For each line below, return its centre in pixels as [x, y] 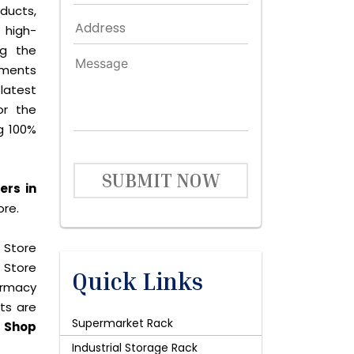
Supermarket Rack [122, 323]
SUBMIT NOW [161, 180]
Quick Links [137, 281]
